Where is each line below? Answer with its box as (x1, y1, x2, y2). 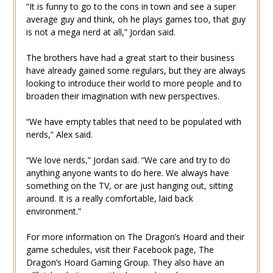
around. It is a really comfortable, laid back (26, 193, 193, 205)
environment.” (26, 205, 81, 218)
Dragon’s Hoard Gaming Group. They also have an (26, 257, 224, 269)
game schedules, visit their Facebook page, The (26, 244, 214, 256)
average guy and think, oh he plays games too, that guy (26, 13, 246, 26)
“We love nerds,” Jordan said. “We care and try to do (26, 154, 230, 166)
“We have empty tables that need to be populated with (26, 116, 241, 128)
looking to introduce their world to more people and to (26, 77, 242, 90)
